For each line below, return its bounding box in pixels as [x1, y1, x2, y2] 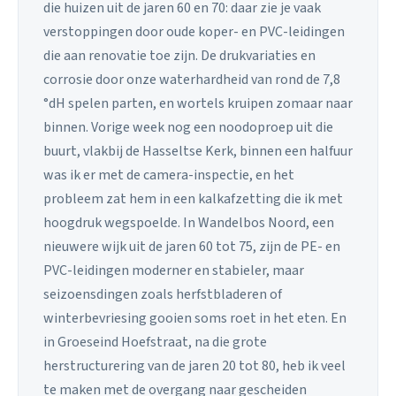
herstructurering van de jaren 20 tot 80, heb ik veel [43, 355, 346, 376]
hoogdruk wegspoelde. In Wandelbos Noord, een [43, 212, 334, 232]
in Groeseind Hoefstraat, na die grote [43, 331, 267, 352]
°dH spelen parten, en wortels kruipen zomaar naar [43, 93, 353, 113]
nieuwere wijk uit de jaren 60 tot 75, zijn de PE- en [43, 236, 340, 256]
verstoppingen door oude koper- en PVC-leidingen [43, 21, 345, 42]
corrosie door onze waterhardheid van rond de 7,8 [43, 69, 340, 89]
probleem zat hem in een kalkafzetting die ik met [43, 188, 343, 209]
